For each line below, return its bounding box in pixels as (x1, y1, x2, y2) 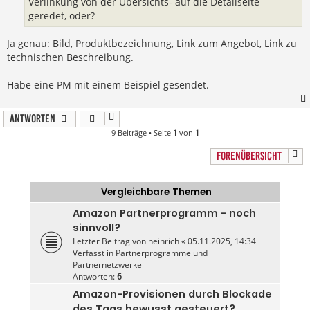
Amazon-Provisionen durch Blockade (72, 287, 272, 302)
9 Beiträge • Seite (111, 127, 173, 138)
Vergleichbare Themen (101, 185, 212, 199)
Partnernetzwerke (72, 259, 142, 271)
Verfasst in (72, 247, 116, 259)
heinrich (147, 235, 179, 248)
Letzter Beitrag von (72, 235, 148, 248)
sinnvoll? (72, 221, 120, 235)
